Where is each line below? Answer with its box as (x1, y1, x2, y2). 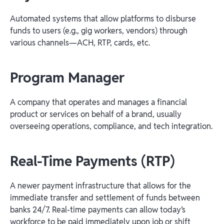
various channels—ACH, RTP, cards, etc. (10, 37, 150, 48)
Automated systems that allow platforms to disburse (10, 13, 196, 24)
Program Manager (10, 68, 124, 86)
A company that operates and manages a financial (10, 96, 187, 107)
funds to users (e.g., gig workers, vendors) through (10, 25, 187, 36)
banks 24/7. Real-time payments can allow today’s (10, 204, 185, 215)
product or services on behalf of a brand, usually (10, 108, 181, 119)
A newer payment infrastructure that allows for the (10, 180, 191, 191)
